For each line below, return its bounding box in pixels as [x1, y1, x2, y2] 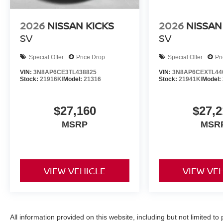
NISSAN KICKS [47, 19, 114, 33]
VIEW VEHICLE [44, 165, 106, 177]
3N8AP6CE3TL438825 [33, 69, 97, 76]
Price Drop [76, 53, 105, 61]
